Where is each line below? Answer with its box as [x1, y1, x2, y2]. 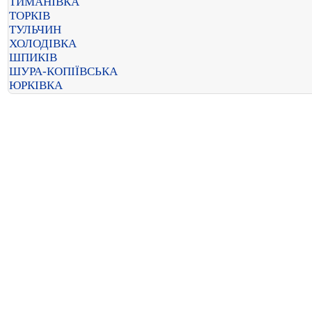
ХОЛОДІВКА [9, 37, 77, 50]
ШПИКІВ [9, 51, 57, 64]
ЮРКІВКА [9, 79, 63, 92]
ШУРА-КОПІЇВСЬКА [9, 65, 118, 78]
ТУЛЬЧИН [9, 23, 61, 36]
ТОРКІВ [9, 9, 50, 22]
